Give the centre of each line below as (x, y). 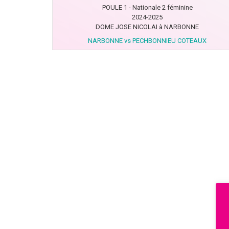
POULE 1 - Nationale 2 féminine (147, 7)
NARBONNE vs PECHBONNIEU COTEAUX (147, 41)
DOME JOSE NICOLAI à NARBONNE (147, 27)
